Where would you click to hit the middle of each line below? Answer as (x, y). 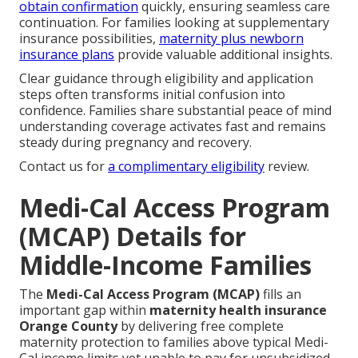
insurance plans (67, 55)
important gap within (84, 310)
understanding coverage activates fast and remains (173, 127)
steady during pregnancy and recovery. (135, 143)
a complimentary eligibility (186, 167)
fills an (280, 294)
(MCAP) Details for (133, 237)
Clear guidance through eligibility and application (166, 79)
